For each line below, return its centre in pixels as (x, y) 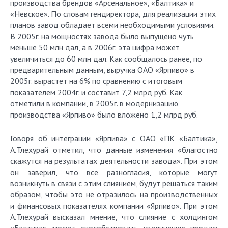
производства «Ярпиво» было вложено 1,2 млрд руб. (104, 115)
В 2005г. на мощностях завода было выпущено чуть (102, 36)
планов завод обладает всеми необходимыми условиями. (112, 25)
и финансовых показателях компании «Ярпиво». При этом (114, 206)
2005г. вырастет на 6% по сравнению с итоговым (96, 81)
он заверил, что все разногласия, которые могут (114, 172)
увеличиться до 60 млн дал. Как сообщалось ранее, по (106, 59)
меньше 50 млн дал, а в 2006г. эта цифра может (95, 47)
